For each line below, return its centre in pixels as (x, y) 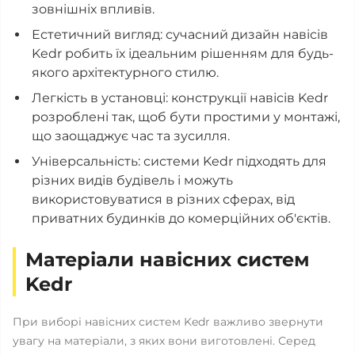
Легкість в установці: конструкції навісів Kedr (180, 98)
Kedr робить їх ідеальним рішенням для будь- (183, 53)
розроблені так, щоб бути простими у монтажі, (186, 117)
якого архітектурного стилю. (125, 73)
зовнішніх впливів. (93, 9)
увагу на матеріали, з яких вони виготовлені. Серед (164, 341)
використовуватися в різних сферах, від (163, 199)
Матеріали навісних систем (168, 260)
